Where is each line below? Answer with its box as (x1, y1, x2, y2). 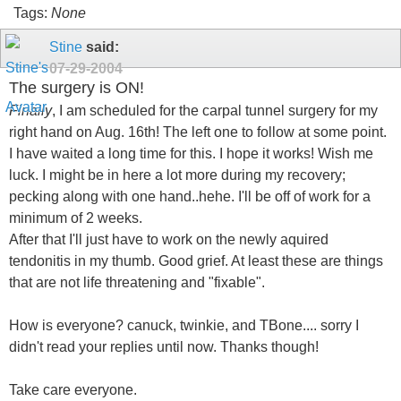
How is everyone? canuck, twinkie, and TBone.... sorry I (9, 317, 359, 333)
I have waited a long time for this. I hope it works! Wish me (9, 145, 373, 161)
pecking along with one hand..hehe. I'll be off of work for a (9, 188, 371, 204)
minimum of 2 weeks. (9, 209, 142, 226)
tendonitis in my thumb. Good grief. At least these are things (9, 252, 383, 269)
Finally (9, 102, 52, 118)
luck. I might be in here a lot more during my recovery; (9, 166, 346, 183)
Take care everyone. (9, 381, 137, 397)
